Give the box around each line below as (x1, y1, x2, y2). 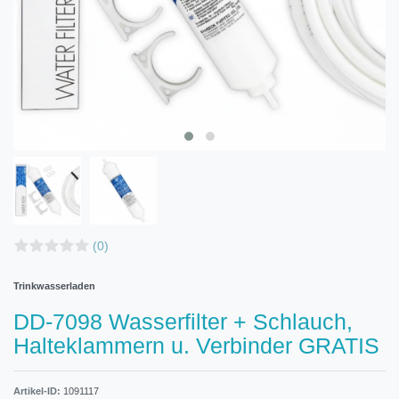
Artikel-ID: (13, 385, 63, 396)
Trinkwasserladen (13, 280, 95, 291)
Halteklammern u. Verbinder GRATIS (13, 332, 379, 358)
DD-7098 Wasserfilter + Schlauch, (13, 308, 353, 334)
